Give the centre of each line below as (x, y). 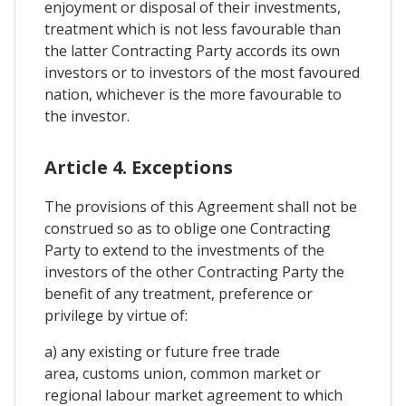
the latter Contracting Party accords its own (192, 51)
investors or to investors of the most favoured (202, 73)
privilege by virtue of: (116, 315)
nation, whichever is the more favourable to (193, 95)
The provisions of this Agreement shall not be (201, 206)
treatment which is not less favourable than (193, 29)
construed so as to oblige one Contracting (188, 228)
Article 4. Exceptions (139, 167)
